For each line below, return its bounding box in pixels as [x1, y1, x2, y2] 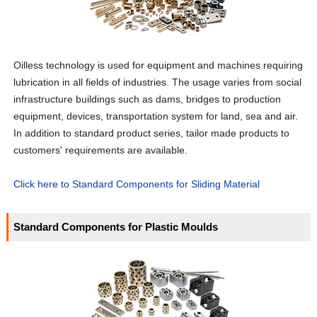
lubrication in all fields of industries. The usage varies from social [13, 76, 302, 88]
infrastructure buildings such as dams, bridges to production [13, 93, 282, 105]
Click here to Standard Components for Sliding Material [13, 178, 260, 190]
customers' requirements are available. [13, 144, 188, 156]
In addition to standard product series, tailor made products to [13, 127, 290, 139]
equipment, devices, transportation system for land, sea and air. [13, 110, 299, 122]
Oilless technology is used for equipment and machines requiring [13, 59, 304, 71]
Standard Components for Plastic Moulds [13, 220, 219, 233]
